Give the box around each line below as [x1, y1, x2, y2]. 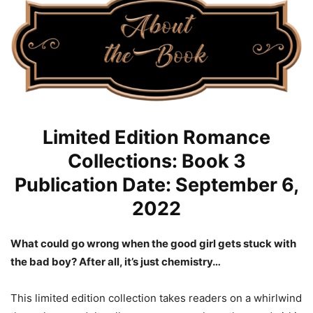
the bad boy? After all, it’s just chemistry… [10, 254, 221, 268]
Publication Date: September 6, [14, 173, 299, 196]
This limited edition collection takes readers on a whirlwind [10, 291, 302, 305]
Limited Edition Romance [43, 125, 270, 149]
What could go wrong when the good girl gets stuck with [10, 236, 296, 250]
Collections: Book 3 [67, 149, 246, 173]
